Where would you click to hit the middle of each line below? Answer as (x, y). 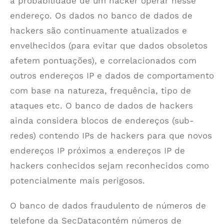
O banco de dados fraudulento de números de (108, 205)
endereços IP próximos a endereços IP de (97, 150)
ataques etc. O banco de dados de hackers (101, 105)
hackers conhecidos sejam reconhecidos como (109, 165)
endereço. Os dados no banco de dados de (101, 15)
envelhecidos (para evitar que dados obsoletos (109, 45)
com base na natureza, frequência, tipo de (100, 90)
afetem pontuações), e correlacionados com (103, 60)
